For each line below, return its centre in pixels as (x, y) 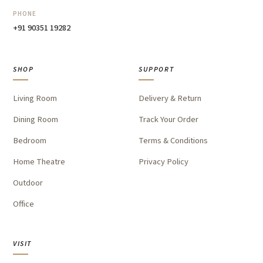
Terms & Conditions (173, 141)
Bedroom (30, 141)
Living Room (35, 98)
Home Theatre (39, 162)
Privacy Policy (163, 162)
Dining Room (36, 119)
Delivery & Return (170, 98)
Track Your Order (168, 119)
